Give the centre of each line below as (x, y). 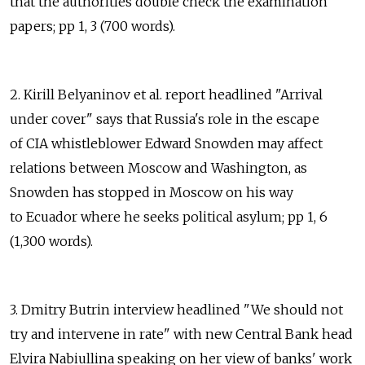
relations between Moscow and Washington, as (158, 168)
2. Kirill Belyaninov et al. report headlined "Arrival (166, 95)
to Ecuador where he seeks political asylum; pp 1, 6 (169, 217)
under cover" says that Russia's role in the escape (165, 119)
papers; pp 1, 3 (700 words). (92, 26)
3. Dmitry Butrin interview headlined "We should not (176, 310)
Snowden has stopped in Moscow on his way (152, 193)
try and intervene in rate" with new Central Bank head (181, 334)
